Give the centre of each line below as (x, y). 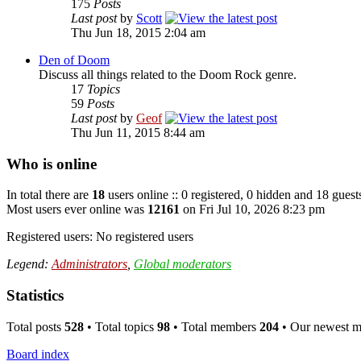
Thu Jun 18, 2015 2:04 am (138, 32)
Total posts (35, 326)
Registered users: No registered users (100, 237)
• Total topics (120, 326)
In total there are (49, 195)
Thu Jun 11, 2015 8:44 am (138, 132)
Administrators (89, 264)
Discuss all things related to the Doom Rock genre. (168, 74)
